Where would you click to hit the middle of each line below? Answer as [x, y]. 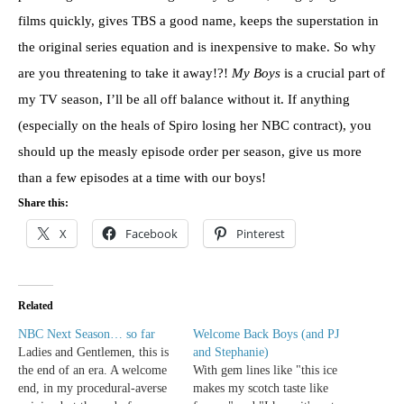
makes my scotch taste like [261, 389]
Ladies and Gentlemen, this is [93, 353]
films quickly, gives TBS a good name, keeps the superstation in [198, 21]
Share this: [43, 203]
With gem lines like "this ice [265, 371]
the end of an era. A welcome [92, 371]
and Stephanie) [231, 353]
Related [36, 306]
